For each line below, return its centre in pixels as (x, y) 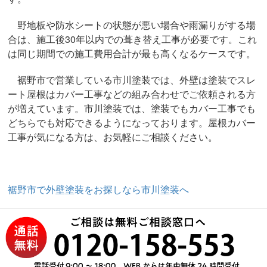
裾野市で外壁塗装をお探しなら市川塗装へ (99, 190)
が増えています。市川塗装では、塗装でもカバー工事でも (132, 108)
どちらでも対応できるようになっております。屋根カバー (132, 123)
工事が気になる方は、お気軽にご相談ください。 (113, 137)
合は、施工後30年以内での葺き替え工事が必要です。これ (133, 39)
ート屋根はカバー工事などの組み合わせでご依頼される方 (132, 94)
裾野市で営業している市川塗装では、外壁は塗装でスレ (132, 80)
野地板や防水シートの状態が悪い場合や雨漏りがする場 (132, 25)
